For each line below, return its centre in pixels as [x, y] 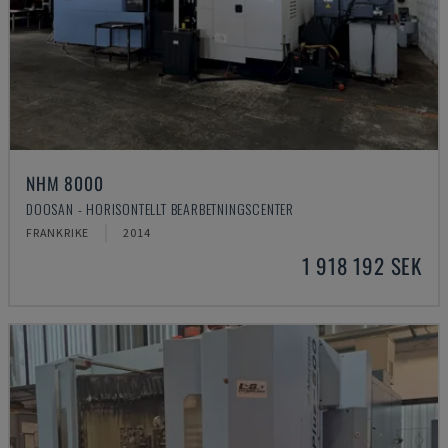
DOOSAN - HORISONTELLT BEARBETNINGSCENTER [160, 208]
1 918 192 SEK [361, 265]
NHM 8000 [65, 183]
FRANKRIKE [58, 232]
